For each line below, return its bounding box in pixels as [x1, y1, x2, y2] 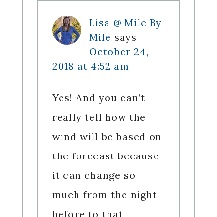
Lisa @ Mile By [89, 16, 162, 29]
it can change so [52, 169, 136, 182]
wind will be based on [52, 130, 162, 143]
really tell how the [52, 111, 146, 124]
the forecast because [52, 150, 159, 162]
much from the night [52, 188, 157, 201]
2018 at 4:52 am [52, 60, 129, 73]
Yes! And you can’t [52, 92, 146, 104]
